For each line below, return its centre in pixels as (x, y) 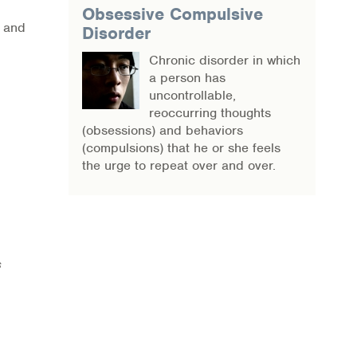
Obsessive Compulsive (173, 14)
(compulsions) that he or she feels (181, 148)
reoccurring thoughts (210, 113)
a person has (187, 78)
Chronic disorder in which (225, 60)
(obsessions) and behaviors (163, 130)
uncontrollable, (192, 95)
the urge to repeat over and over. (179, 165)
